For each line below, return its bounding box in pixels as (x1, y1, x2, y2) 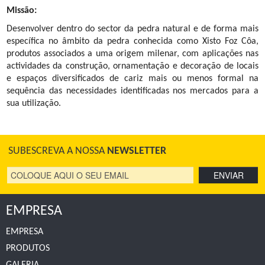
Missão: (7, 6, 37, 16)
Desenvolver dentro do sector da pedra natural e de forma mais (7, 24, 258, 34)
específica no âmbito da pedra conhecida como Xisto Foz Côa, (7, 37, 258, 47)
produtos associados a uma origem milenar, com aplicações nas (7, 49, 258, 59)
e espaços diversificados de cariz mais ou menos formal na (7, 74, 258, 84)
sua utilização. (7, 99, 63, 109)
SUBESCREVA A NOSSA (8, 146, 107, 157)
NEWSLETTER (107, 146, 166, 157)
